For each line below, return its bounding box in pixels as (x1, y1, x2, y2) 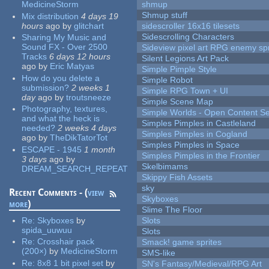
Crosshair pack (37, 237, 95, 247)
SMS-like (142, 248, 176, 258)
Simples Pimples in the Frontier (142, 151, 261, 161)
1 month (84, 144, 116, 154)
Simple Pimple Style (142, 64, 217, 74)
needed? (22, 123, 56, 133)
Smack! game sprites (142, 237, 222, 247)
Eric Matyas (50, 61, 95, 71)
